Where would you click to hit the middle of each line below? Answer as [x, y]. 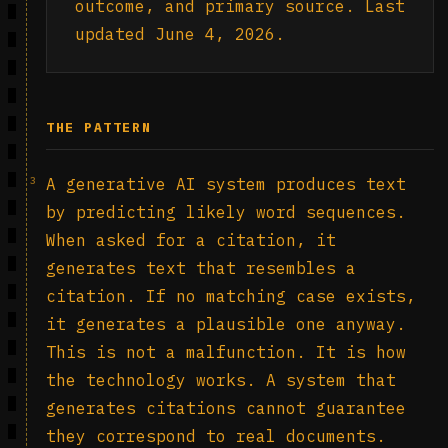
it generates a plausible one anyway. [226, 324]
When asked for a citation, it [191, 240]
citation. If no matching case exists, [231, 296]
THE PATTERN [99, 127]
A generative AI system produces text [226, 184]
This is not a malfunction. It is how [226, 352]
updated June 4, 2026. [180, 34]
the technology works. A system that [221, 380]
